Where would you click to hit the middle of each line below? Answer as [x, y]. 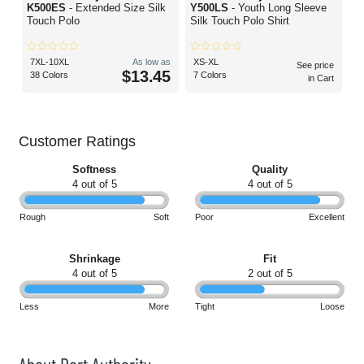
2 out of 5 [270, 274]
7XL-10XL [50, 62]
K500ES [48, 8]
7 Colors [210, 75]
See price [315, 65]
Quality [270, 170]
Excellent [327, 217]
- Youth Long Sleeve [279, 8]
